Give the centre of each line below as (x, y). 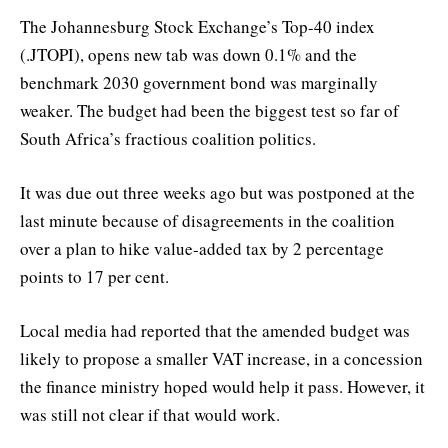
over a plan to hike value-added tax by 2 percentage (202, 249)
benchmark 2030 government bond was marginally (199, 82)
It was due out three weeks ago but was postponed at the (217, 193)
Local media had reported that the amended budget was (215, 331)
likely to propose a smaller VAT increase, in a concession (221, 359)
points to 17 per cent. (94, 277)
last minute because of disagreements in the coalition (207, 221)
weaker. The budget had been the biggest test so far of (209, 110)
